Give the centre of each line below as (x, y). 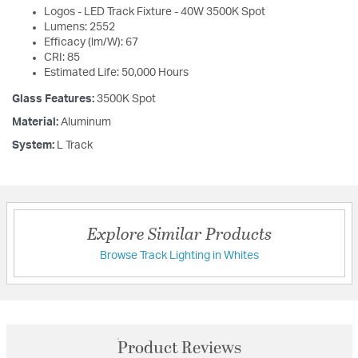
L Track (75, 146)
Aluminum (86, 123)
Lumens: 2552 (80, 28)
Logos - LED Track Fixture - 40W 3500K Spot (155, 12)
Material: (36, 123)
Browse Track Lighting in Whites (179, 256)
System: (34, 146)
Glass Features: (54, 99)
